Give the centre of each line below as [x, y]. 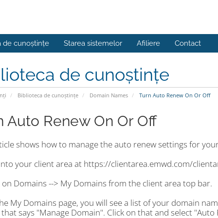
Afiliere [148, 43]
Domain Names [109, 95]
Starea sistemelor [93, 43]
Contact [188, 43]
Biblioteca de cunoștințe [48, 95]
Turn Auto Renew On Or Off [174, 95]
